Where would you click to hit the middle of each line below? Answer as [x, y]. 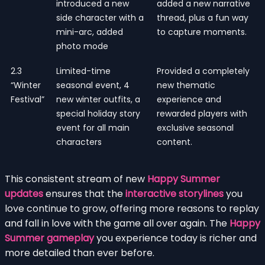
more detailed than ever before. [80, 253]
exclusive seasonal [195, 127]
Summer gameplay [49, 238]
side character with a [100, 17]
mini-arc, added [90, 32]
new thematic [186, 85]
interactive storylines [174, 193]
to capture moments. [202, 32]
